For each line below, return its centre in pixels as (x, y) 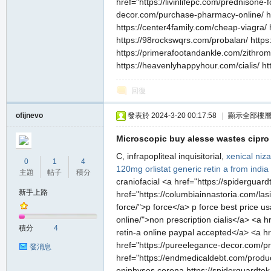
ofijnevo (29, 116)
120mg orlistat (143, 169)
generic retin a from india (221, 169)
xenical (240, 156)
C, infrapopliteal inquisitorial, (171, 156)
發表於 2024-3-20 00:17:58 (172, 116)
